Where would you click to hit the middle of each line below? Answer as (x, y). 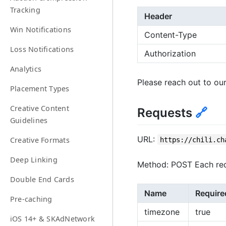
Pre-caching (31, 199)
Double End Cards (42, 180)
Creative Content (40, 108)
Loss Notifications (42, 49)
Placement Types (40, 89)
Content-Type (171, 35)
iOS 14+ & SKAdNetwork (53, 219)
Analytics (26, 69)
